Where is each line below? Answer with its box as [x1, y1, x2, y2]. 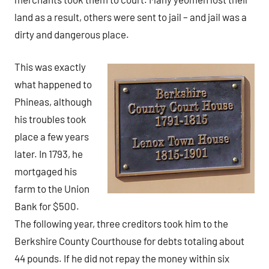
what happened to [14, 78, 92, 91]
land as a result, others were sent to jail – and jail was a [14, 10, 247, 23]
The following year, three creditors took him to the [14, 217, 228, 230]
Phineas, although [14, 95, 92, 108]
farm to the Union [14, 183, 89, 195]
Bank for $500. [14, 200, 79, 213]
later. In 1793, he [14, 148, 83, 160]
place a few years [14, 130, 89, 143]
